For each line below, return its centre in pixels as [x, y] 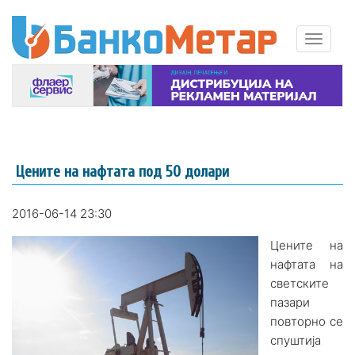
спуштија [296, 341]
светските [300, 284]
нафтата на [307, 265]
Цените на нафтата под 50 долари [122, 172]
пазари [290, 303]
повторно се [307, 322]
